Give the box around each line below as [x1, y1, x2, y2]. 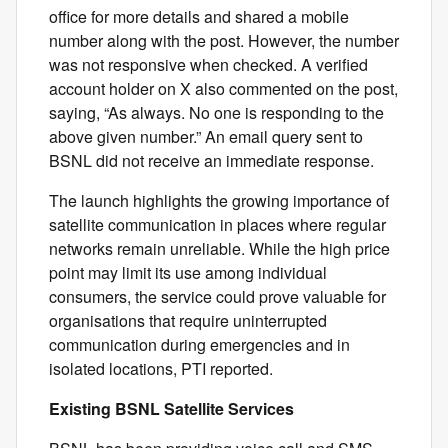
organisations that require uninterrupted [49, 309, 327, 332]
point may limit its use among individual [49, 261, 327, 284]
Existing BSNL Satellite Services [49, 397, 294, 420]
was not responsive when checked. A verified [49, 53, 368, 76]
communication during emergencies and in [49, 333, 350, 356]
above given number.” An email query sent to [49, 125, 363, 148]
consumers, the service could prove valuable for [49, 285, 386, 308]
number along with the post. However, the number [49, 29, 399, 52]
